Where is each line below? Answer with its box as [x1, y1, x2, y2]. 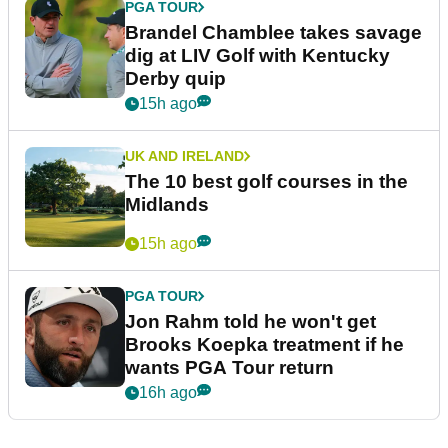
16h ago [139, 384, 197, 402]
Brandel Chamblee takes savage [125, 22, 422, 44]
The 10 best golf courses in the [125, 171, 408, 193]
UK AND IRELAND [125, 148, 244, 165]
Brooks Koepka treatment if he [125, 334, 404, 356]
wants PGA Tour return [125, 357, 334, 379]
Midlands [125, 194, 209, 216]
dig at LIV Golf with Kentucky [125, 45, 390, 67]
